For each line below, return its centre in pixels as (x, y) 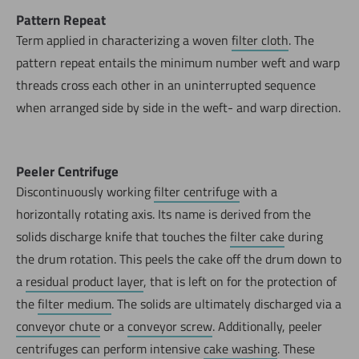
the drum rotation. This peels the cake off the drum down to (179, 258)
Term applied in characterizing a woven (124, 40)
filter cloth (260, 40)
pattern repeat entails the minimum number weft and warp (178, 62)
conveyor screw (170, 326)
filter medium (75, 303)
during (304, 236)
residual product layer (85, 281)
